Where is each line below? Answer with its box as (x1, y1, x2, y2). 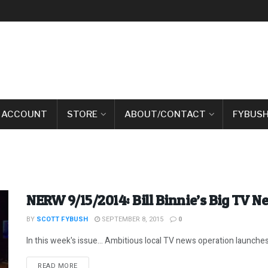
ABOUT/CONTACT (124, 109, 206, 120)
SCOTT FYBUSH (36, 214, 88, 224)
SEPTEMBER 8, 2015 (100, 214, 163, 224)
